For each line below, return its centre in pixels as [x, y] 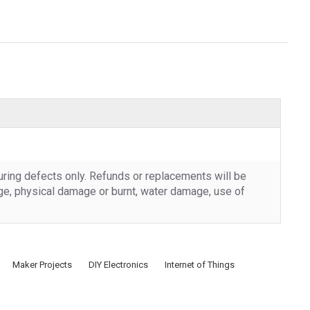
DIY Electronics [118, 264]
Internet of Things [200, 264]
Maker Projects [42, 264]
